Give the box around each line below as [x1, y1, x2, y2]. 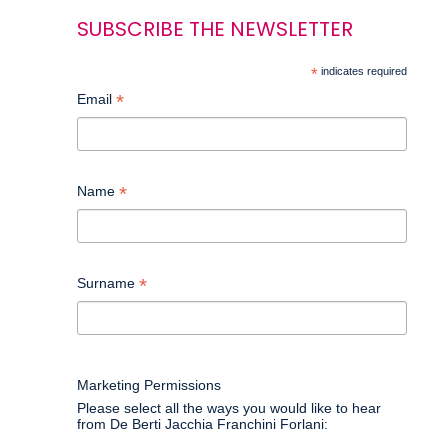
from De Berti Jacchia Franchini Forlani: [76, 416, 328, 433]
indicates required [318, 65, 408, 77]
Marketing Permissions [76, 377, 221, 394]
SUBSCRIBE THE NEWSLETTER [76, 15, 353, 43]
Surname [76, 274, 139, 291]
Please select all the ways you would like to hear [76, 400, 381, 417]
